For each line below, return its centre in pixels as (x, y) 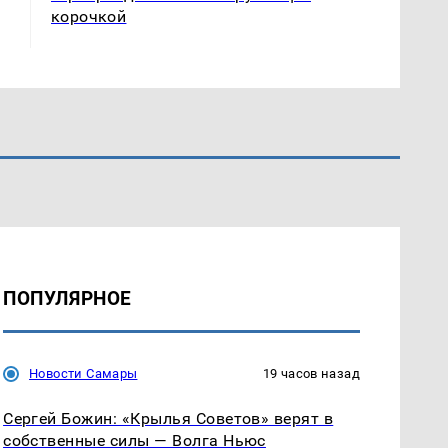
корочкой (88, 16)
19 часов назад (311, 373)
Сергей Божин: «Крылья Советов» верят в (168, 418)
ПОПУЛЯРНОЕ (67, 298)
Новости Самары (83, 373)
